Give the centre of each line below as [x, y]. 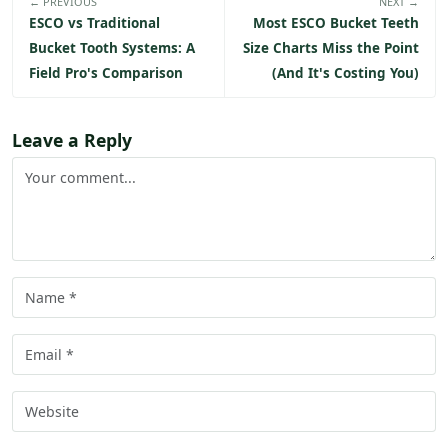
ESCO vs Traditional [94, 23]
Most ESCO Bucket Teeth [336, 23]
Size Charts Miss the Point [331, 48]
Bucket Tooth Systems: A [112, 48]
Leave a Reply [72, 140]
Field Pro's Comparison [106, 73]
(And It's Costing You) [345, 73]
